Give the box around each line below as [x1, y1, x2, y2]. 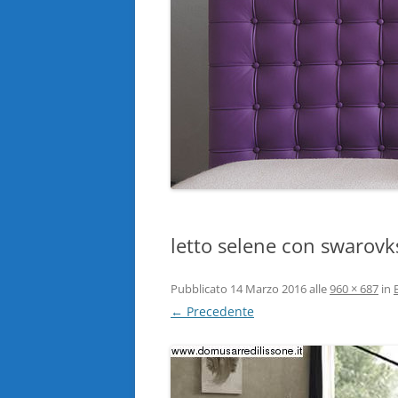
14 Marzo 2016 [230, 281, 306, 297]
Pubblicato [171, 281, 230, 297]
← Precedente [171, 303, 254, 320]
